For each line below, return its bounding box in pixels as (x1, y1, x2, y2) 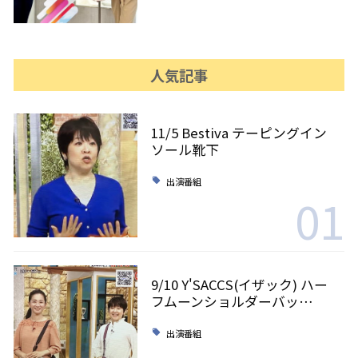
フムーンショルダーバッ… (150, 291, 313, 311)
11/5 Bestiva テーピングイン (150, 122, 327, 142)
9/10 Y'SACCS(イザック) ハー (150, 274, 328, 294)
